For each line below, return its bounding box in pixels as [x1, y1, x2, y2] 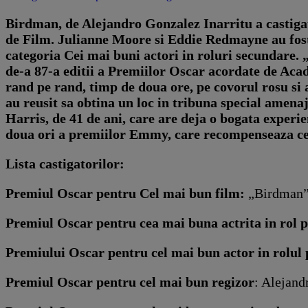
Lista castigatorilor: [5, 155, 124, 171]
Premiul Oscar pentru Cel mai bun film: [5, 185, 245, 201]
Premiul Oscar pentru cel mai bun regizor [5, 274, 254, 289]
